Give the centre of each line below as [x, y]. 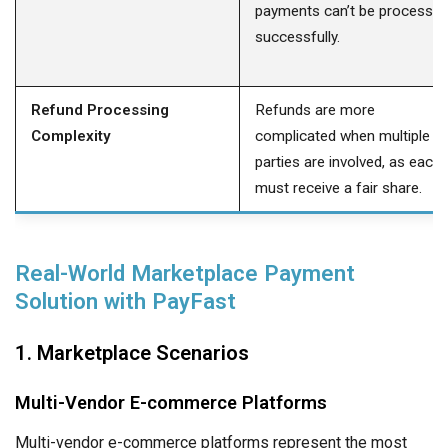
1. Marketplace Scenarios [132, 352]
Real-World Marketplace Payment [185, 272]
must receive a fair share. [338, 187]
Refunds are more [315, 109]
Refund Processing [100, 109]
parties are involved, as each [348, 161]
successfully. [297, 36]
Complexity [71, 135]
